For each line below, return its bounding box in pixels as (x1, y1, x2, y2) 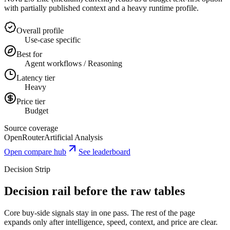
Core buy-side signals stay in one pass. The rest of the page (4, 208, 195, 217)
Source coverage (4, 123, 58, 132)
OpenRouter (4, 132, 44, 142)
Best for (16, 49, 42, 59)
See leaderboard (79, 147, 130, 156)
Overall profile (16, 26, 64, 35)
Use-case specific (25, 35, 81, 44)
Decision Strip (4, 164, 50, 174)
